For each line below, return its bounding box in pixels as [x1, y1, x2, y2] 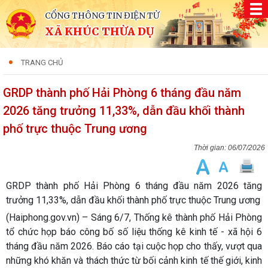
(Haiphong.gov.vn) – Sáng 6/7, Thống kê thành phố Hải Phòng [6, 212, 262, 223]
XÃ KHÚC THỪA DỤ [45, 25, 154, 38]
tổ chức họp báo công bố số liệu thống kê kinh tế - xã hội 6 [6, 226, 262, 237]
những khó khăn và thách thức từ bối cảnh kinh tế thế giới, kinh [6, 255, 262, 266]
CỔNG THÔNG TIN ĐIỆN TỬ [45, 10, 159, 21]
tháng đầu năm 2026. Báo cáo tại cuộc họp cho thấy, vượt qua [6, 240, 262, 252]
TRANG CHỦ [21, 58, 63, 67]
